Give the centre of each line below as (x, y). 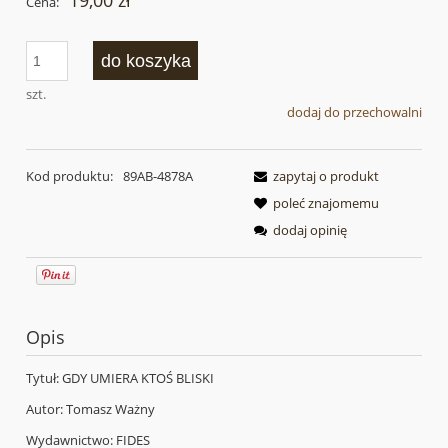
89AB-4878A (157, 175)
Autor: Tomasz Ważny (90, 408)
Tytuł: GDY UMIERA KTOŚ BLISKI (120, 377)
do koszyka (145, 60)
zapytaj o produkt (326, 175)
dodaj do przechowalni (354, 112)
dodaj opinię (310, 229)
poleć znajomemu (326, 202)
